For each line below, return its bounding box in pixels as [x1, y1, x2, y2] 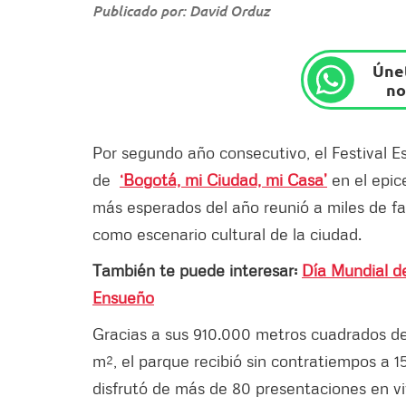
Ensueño [92, 286, 154, 307]
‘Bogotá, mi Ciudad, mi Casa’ [120, 169, 327, 189]
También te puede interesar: [92, 259, 302, 280]
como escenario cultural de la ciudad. [92, 223, 362, 244]
